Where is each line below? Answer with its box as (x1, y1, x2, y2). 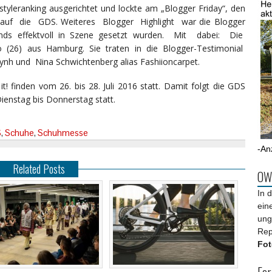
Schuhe (5, 127, 34, 138)
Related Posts (13, 161, 65, 177)
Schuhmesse (38, 127, 88, 138)
